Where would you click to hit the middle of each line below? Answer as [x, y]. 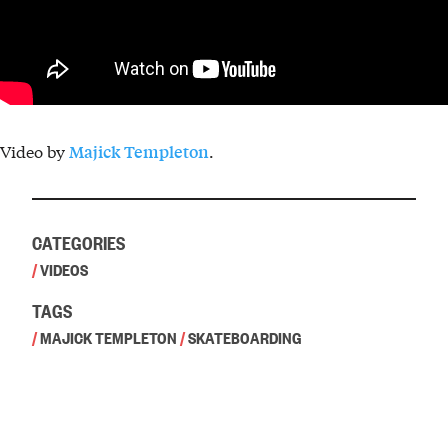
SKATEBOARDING [244, 337]
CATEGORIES [78, 241]
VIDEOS [64, 269]
